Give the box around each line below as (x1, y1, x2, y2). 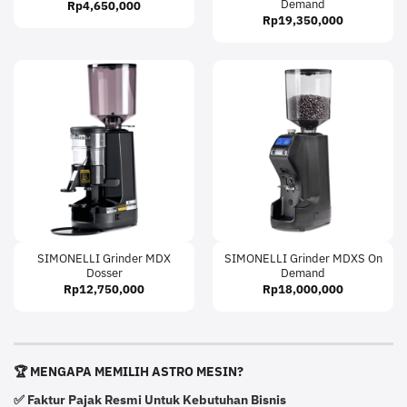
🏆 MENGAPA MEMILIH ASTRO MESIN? (14, 362, 243, 380)
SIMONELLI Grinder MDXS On (223, 251, 382, 267)
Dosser (85, 265, 123, 282)
